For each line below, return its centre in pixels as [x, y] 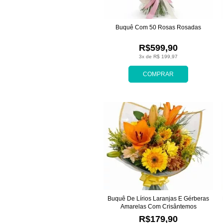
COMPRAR [158, 74]
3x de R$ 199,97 [158, 56]
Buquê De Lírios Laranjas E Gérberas [158, 198]
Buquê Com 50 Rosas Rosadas [158, 27]
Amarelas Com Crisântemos [158, 206]
